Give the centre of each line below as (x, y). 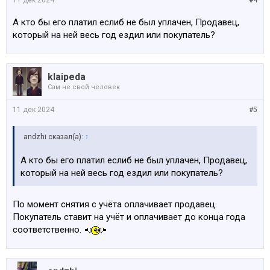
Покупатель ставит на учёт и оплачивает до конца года (129, 217)
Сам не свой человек (84, 87)
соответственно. (48, 230)
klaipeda (67, 77)
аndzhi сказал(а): (54, 137)
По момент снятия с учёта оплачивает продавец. (115, 205)
